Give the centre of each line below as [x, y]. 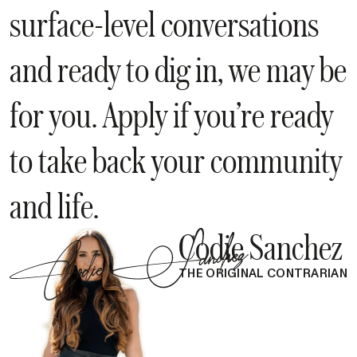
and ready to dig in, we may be [178, 69]
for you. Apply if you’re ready [171, 115]
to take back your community [176, 160]
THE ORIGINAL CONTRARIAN [263, 274]
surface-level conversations [164, 24]
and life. [54, 206]
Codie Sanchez [261, 247]
